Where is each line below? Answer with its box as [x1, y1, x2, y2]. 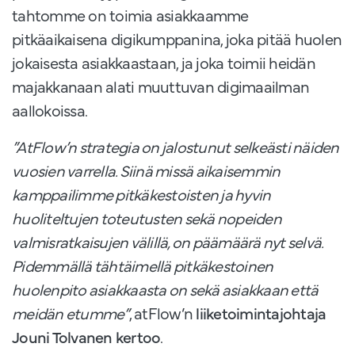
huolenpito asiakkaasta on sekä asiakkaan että [12, 278, 319, 300]
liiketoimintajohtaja [196, 302, 326, 324]
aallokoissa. [12, 99, 87, 121]
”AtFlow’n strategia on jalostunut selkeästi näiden [12, 136, 339, 158]
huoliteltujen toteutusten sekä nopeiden [12, 207, 281, 229]
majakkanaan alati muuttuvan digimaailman [12, 75, 309, 97]
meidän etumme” [12, 302, 129, 324]
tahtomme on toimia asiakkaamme [12, 4, 249, 26]
